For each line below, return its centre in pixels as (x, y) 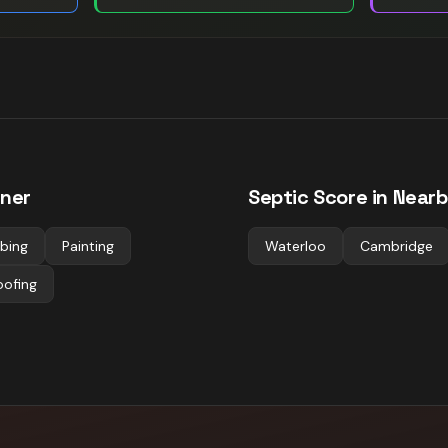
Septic (278, 197)
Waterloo (295, 246)
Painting (88, 246)
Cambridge (396, 246)
